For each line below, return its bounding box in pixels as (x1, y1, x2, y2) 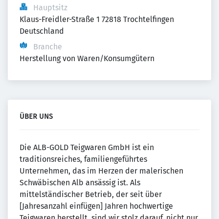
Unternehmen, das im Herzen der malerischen (20, 166, 183, 175)
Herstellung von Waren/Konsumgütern (20, 54, 154, 63)
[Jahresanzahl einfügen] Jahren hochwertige (20, 201, 173, 211)
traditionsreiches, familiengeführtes (20, 154, 147, 164)
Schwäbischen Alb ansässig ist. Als (20, 178, 140, 187)
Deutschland (20, 26, 64, 36)
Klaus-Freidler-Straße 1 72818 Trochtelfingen (20, 15, 174, 24)
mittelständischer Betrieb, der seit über (20, 190, 162, 199)
